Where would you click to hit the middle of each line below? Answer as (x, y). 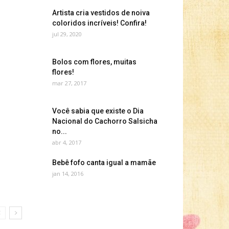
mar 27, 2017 (69, 83)
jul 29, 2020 (67, 34)
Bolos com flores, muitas (94, 62)
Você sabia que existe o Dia (98, 111)
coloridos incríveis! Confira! (99, 23)
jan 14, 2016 (68, 174)
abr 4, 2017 (67, 142)
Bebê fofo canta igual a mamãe (104, 163)
